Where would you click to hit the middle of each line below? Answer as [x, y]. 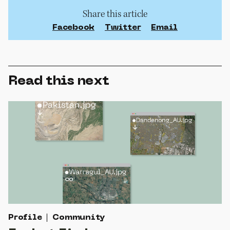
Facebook [73, 27]
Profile [25, 218]
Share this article [115, 14]
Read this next [59, 81]
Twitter [123, 27]
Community [79, 218]
